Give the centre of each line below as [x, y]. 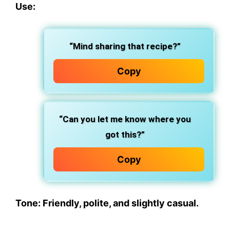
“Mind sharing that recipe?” [125, 46]
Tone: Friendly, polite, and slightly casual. [107, 203]
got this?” [125, 135]
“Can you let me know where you [125, 119]
